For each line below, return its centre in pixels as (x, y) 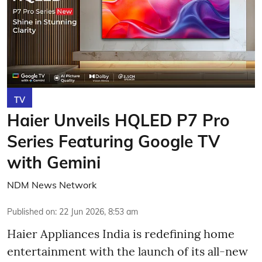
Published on (31, 211)
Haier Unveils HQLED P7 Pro (118, 120)
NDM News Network (52, 185)
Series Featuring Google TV (113, 141)
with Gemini (54, 162)
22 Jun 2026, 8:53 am (99, 211)
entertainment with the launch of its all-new (127, 251)
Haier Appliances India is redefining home (121, 233)
